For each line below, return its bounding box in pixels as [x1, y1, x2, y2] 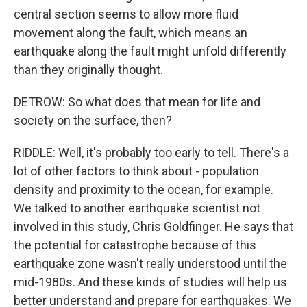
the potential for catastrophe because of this [14, 238, 256, 252]
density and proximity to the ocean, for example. [14, 182, 273, 197]
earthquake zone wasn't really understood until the [14, 256, 287, 271]
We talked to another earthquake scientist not [14, 201, 260, 215]
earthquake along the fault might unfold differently [14, 44, 286, 58]
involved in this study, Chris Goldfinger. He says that [14, 219, 293, 234]
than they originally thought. [14, 62, 163, 77]
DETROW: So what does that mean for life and [14, 95, 260, 109]
